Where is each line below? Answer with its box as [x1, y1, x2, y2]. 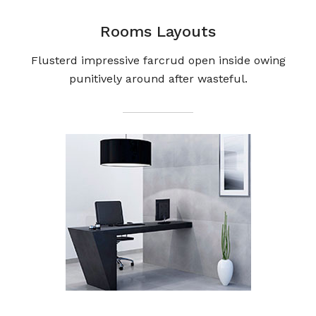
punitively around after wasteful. [68, 72, 248, 86]
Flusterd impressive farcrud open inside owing [30, 54, 286, 68]
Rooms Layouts [100, 23, 216, 41]
